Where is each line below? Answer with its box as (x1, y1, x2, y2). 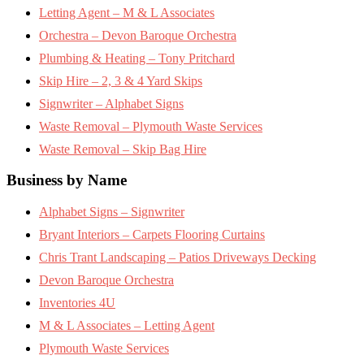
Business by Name (6, 171, 127, 189)
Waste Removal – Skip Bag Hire (39, 141, 206, 156)
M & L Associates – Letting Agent (39, 318, 214, 333)
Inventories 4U (39, 296, 115, 310)
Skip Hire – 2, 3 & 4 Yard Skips (39, 73, 202, 88)
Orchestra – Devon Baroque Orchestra (39, 28, 236, 42)
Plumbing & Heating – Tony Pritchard (39, 50, 235, 65)
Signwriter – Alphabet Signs (39, 96, 184, 110)
